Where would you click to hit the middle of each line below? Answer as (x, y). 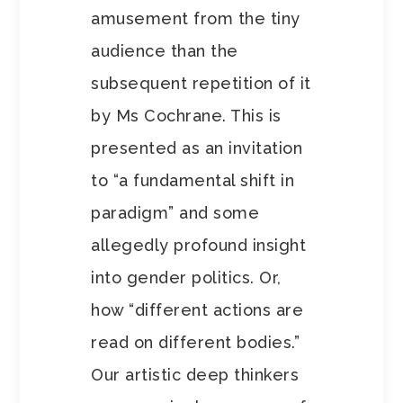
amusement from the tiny (196, 19)
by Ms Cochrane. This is (186, 116)
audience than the (165, 51)
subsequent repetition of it (201, 84)
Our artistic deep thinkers (195, 375)
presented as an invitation (197, 148)
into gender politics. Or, (186, 278)
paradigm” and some (175, 213)
